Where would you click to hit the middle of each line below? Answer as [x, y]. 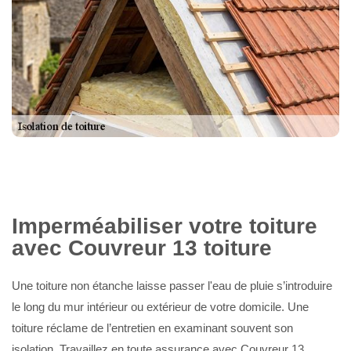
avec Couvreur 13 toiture [142, 248]
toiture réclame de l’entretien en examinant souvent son [152, 328]
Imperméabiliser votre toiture [165, 226]
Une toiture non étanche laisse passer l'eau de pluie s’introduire [172, 286]
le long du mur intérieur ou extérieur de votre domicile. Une [160, 307]
